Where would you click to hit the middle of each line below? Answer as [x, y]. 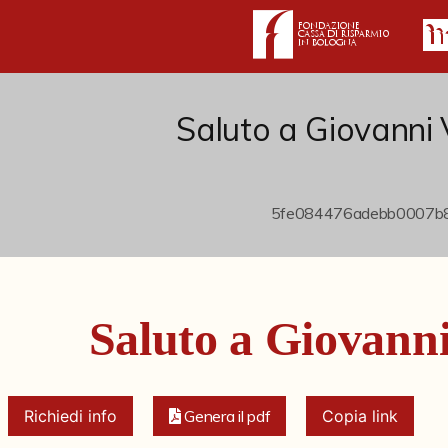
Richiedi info [70, 416]
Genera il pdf [227, 416]
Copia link [360, 416]
